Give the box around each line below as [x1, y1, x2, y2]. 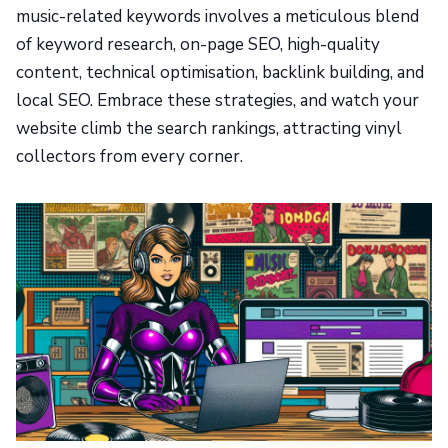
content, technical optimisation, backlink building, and [16, 61, 424, 85]
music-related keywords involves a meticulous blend [16, 5, 419, 29]
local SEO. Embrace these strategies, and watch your [16, 89, 419, 113]
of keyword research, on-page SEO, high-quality [16, 33, 380, 57]
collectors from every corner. [16, 145, 243, 169]
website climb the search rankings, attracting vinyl [16, 117, 402, 141]
